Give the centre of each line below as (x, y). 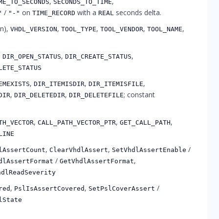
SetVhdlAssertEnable (149, 150)
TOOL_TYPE (79, 29)
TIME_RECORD (54, 13)
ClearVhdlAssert (79, 150)
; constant (140, 95)
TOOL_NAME (165, 29)
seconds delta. (138, 12)
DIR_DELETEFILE (97, 95)
